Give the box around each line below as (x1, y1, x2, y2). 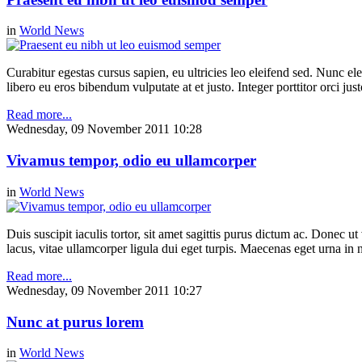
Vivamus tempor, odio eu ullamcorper (6, 152, 256, 170)
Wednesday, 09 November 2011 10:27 (6, 283, 202, 297)
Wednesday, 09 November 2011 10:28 (6, 122, 202, 137)
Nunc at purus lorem (6, 313, 144, 330)
